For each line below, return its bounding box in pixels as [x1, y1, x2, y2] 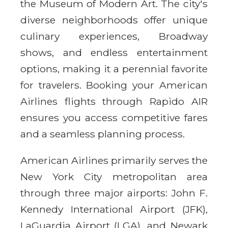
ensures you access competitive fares [20, 111, 208, 124]
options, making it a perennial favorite [20, 62, 208, 75]
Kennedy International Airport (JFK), [20, 203, 208, 215]
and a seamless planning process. [20, 127, 185, 140]
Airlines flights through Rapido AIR [20, 95, 208, 107]
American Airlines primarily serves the [20, 154, 208, 166]
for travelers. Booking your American [20, 78, 208, 91]
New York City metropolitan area [20, 170, 208, 183]
